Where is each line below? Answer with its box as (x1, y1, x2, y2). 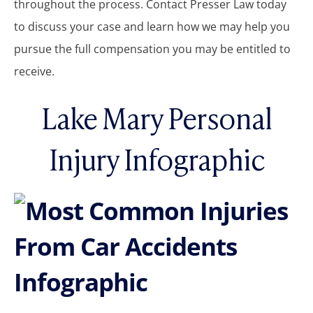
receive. (14, 63, 54, 79)
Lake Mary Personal (41, 96, 272, 138)
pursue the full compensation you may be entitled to (14, 41, 291, 57)
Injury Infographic (48, 137, 265, 179)
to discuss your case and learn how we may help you (14, 18, 290, 34)
